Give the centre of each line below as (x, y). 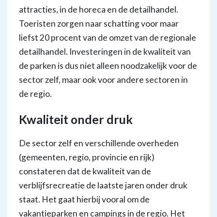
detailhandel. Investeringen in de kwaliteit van (105, 52)
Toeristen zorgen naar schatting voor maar (99, 23)
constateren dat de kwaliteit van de (85, 171)
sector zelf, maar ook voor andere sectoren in (103, 80)
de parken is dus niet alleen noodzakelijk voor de (108, 66)
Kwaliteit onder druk (76, 119)
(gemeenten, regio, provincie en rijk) (87, 157)
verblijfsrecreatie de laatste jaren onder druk (103, 185)
